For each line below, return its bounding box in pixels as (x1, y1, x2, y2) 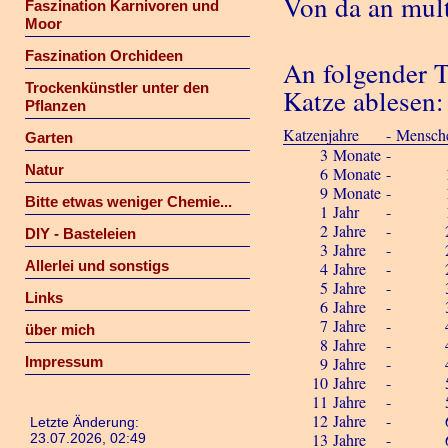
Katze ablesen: (283, 83, 445, 119)
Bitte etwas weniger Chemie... (24, 193, 232, 210)
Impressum (24, 353, 103, 370)
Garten (24, 129, 73, 146)
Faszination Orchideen (24, 47, 183, 64)
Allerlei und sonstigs (24, 257, 169, 274)
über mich (24, 321, 95, 338)
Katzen (283, 124, 329, 145)
